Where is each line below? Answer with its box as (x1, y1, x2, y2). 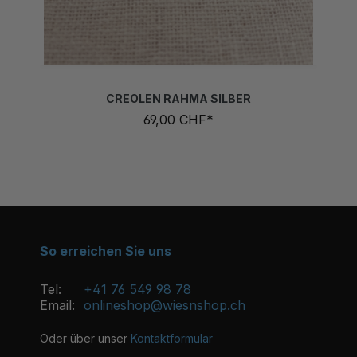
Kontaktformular (131, 331, 213, 345)
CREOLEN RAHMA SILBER (106, 74, 251, 88)
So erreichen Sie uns (40, 243, 171, 259)
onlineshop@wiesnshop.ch (84, 297, 245, 313)
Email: (40, 297, 75, 313)
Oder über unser (40, 331, 131, 345)
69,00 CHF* (143, 94, 214, 111)
